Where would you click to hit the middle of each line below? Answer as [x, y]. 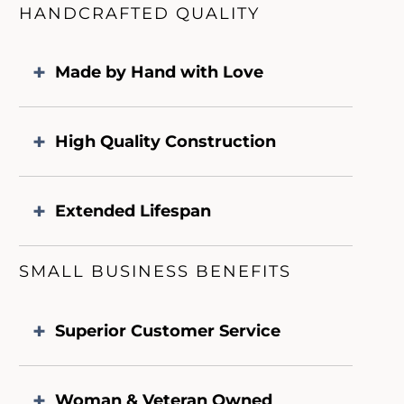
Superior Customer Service [168, 331]
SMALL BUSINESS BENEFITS [156, 272]
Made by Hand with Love [160, 73]
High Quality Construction [166, 142]
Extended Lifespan [133, 211]
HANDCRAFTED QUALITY [140, 13]
